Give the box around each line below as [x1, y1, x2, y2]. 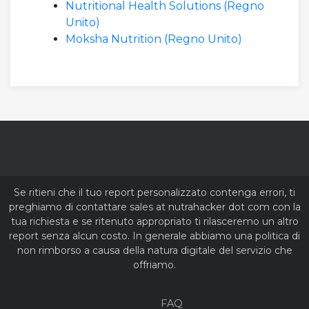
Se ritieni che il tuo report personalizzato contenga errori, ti [14, 186, 295, 199]
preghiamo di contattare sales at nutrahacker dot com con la [8, 201, 301, 213]
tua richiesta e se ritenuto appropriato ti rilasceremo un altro [10, 215, 299, 228]
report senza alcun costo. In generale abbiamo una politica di [9, 230, 300, 242]
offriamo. [133, 259, 176, 271]
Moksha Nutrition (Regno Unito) [66, 32, 242, 46]
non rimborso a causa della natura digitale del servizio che [17, 244, 292, 257]
